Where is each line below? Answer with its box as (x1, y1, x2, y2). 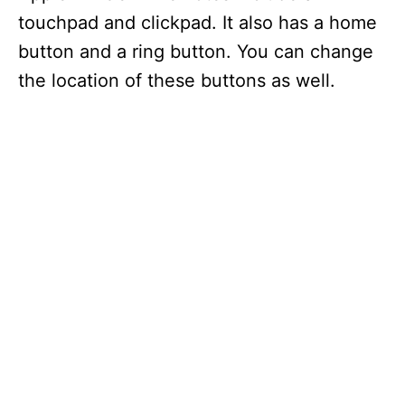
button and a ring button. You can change (18, 41, 373, 62)
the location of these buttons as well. (18, 70, 335, 91)
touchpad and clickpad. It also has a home (18, 12, 377, 33)
